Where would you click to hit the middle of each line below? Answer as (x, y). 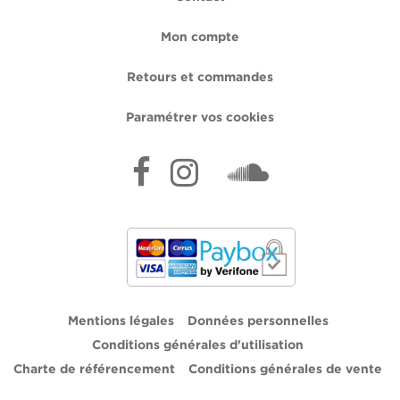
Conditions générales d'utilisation (198, 345)
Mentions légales (121, 321)
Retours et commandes (200, 78)
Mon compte (200, 38)
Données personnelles (258, 321)
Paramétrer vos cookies (200, 118)
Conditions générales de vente (285, 369)
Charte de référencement (94, 369)
